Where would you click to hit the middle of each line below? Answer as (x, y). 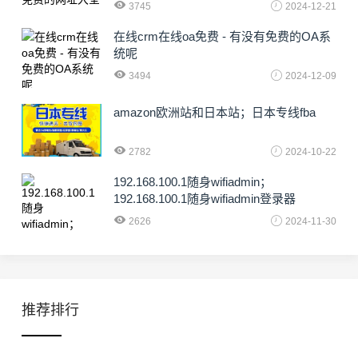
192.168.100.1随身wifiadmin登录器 (205, 198)
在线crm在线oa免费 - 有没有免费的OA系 (222, 36)
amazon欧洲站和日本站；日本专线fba (215, 112)
